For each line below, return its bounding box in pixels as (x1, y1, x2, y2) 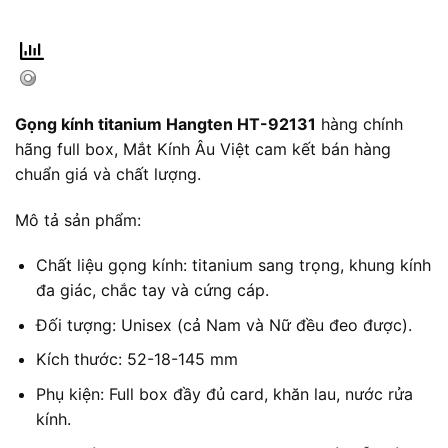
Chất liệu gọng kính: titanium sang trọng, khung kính (35, 255, 431, 276)
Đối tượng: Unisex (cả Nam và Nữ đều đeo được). (35, 314, 412, 335)
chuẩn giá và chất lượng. (15, 163, 201, 184)
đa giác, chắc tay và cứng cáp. (35, 280, 269, 301)
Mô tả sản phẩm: (15, 209, 141, 230)
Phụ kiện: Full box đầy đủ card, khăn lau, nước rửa (35, 384, 413, 405)
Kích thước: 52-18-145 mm (35, 349, 238, 370)
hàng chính (316, 113, 403, 134)
